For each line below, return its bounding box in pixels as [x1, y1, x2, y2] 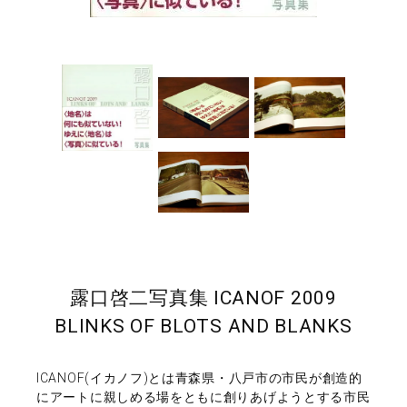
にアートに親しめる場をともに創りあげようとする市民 [36, 390, 371, 405]
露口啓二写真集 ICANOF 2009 [70, 286, 337, 309]
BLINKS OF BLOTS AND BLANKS [55, 314, 352, 337]
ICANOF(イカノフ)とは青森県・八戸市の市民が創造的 [36, 371, 362, 386]
